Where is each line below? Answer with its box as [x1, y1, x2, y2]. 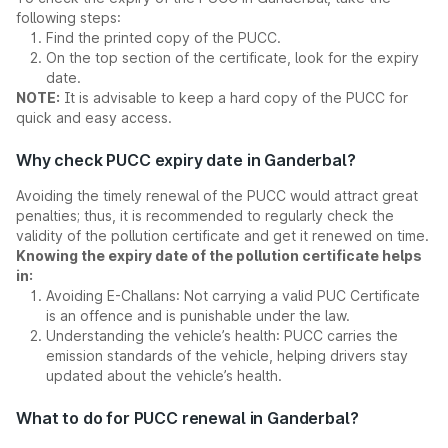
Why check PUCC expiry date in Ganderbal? [16, 150, 356, 170]
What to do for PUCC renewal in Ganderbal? [16, 408, 359, 428]
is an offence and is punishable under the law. [46, 307, 350, 324]
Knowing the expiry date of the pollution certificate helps [16, 247, 422, 264]
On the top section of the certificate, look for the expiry [46, 49, 419, 66]
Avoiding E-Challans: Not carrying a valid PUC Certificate [46, 287, 420, 304]
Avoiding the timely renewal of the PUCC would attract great [16, 187, 418, 204]
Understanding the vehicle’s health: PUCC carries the [46, 327, 398, 344]
